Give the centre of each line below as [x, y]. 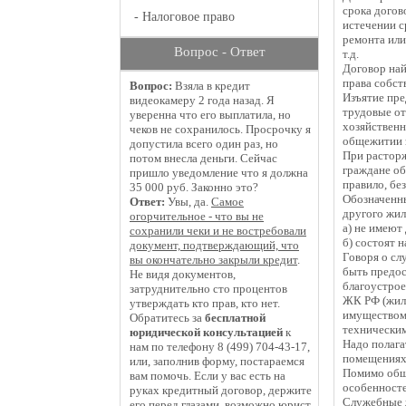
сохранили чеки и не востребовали [218, 231]
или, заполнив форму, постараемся [217, 361]
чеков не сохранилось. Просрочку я [220, 129]
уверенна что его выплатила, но [210, 115]
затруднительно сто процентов [208, 289]
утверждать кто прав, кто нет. [205, 303]
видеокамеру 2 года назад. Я [202, 100]
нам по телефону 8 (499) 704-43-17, [220, 347]
